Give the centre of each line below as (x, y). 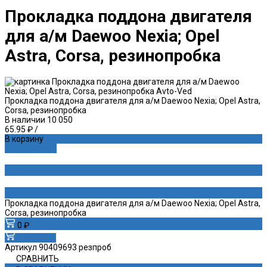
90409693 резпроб (75, 247)
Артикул (22, 247)
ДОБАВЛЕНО (31, 148)
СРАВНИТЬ (38, 258)
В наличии (25, 119)
